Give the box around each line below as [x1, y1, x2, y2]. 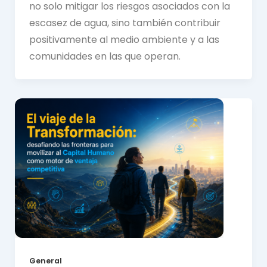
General [29, 255, 62, 266]
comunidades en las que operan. [29, 49, 181, 63]
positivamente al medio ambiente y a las [29, 32, 219, 46]
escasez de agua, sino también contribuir [29, 15, 221, 30]
